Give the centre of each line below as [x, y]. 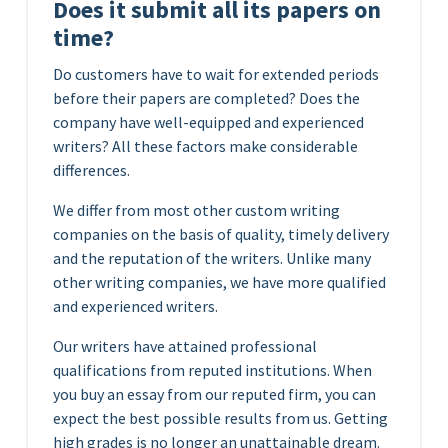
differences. [91, 170]
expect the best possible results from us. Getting [220, 418]
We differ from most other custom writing [196, 210]
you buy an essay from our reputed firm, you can [214, 394]
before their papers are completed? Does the [206, 98]
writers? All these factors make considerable [205, 146]
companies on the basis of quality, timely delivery [221, 234]
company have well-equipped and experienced [208, 122]
